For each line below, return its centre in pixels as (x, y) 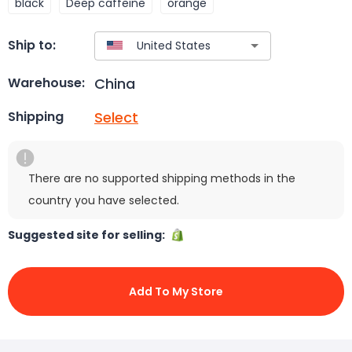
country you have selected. (104, 200)
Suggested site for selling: (89, 235)
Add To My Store (176, 291)
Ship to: (32, 46)
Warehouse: (46, 83)
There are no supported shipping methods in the (162, 178)
